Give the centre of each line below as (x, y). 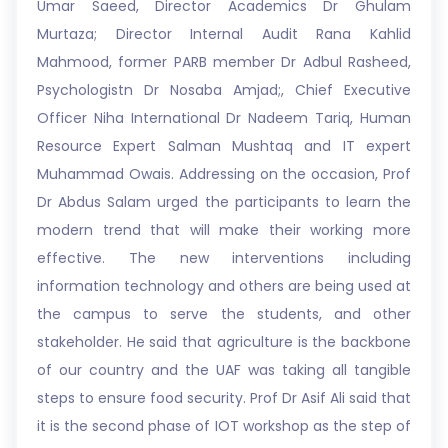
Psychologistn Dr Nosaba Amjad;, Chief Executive (224, 90)
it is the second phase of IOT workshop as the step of (224, 426)
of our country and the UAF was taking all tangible (224, 370)
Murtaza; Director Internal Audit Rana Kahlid (224, 34)
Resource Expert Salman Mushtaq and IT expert (224, 146)
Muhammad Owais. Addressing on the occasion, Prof (224, 174)
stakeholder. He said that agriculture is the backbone (224, 342)
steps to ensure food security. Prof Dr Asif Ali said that (224, 398)
